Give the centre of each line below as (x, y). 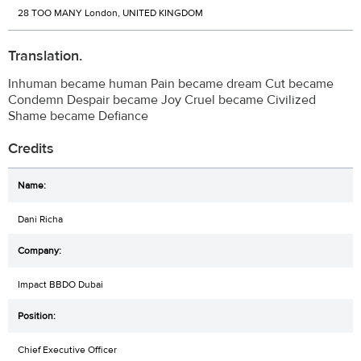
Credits (31, 148)
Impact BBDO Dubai (60, 284)
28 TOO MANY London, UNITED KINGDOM (110, 13)
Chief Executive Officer (67, 349)
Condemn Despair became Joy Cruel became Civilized (162, 100)
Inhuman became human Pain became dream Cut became (171, 83)
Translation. (45, 56)
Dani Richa (40, 219)
